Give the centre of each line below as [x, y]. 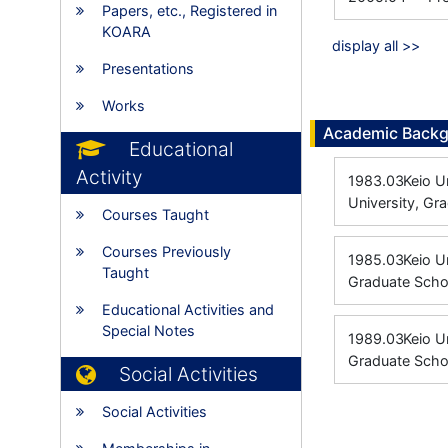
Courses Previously [166, 251]
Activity [109, 177]
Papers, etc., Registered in [189, 10]
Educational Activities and [188, 309]
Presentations [148, 68]
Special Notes [148, 330]
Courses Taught [155, 214]
